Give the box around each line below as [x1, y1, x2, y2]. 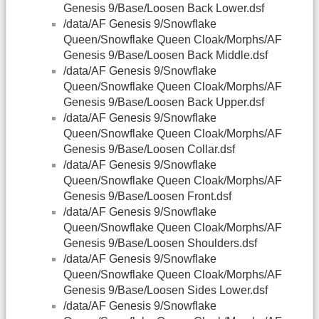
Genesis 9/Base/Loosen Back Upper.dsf [63, 96, 264, 109]
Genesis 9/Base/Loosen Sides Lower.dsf [63, 284, 268, 297]
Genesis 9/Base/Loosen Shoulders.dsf [63, 237, 257, 250]
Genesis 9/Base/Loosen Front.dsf [63, 190, 231, 203]
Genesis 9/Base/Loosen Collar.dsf [63, 143, 235, 156]
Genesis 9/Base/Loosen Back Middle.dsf [63, 49, 268, 62]
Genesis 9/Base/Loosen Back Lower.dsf [63, 2, 264, 15]
